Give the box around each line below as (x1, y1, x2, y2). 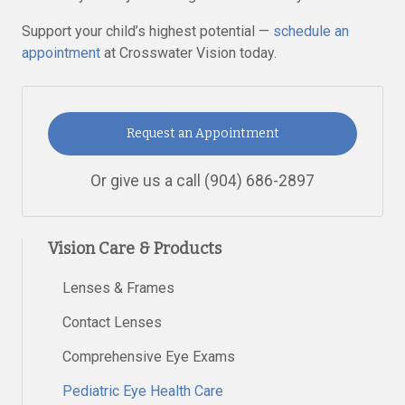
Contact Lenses (62, 313, 162, 331)
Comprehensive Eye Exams (62, 347, 235, 365)
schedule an (273, 23, 349, 40)
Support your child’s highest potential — (22, 23, 273, 40)
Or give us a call (90, 171, 204, 190)
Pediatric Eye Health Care (62, 381, 223, 400)
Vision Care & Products (48, 238, 221, 259)
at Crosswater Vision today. (100, 44, 277, 61)
